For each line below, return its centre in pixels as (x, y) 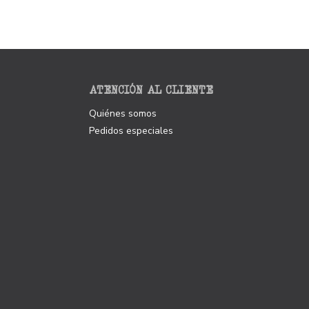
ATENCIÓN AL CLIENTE (151, 90)
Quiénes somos (122, 113)
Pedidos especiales (131, 130)
